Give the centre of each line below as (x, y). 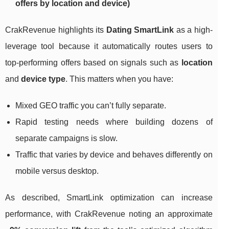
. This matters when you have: (119, 79)
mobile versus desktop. (57, 171)
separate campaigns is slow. (66, 139)
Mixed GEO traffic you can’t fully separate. (91, 106)
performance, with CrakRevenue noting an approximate (109, 214)
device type (43, 79)
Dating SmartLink (140, 30)
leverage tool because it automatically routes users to (109, 47)
